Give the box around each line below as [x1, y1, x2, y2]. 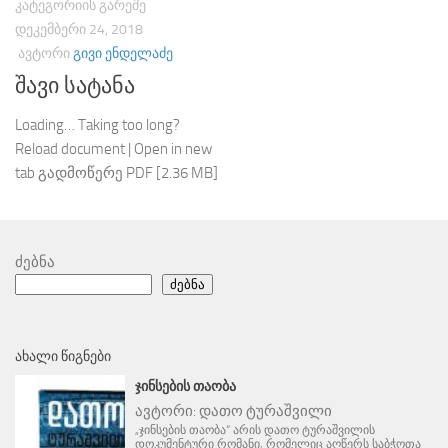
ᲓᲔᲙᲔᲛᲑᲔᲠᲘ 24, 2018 [15, 20, 143, 38]
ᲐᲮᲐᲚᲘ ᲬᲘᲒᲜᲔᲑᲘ [15, 348, 111, 366]
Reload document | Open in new [15, 140, 212, 159]
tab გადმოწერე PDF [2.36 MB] [15, 164, 218, 183]
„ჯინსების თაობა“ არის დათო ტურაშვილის [134, 423, 375, 438]
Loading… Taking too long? [15, 116, 180, 135]
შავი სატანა [15, 73, 135, 100]
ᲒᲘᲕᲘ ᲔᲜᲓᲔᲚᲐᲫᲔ [73, 44, 173, 62]
